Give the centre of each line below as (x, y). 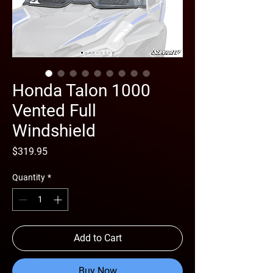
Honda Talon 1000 (81, 90)
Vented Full (54, 110)
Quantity (29, 177)
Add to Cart (97, 238)
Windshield (54, 130)
